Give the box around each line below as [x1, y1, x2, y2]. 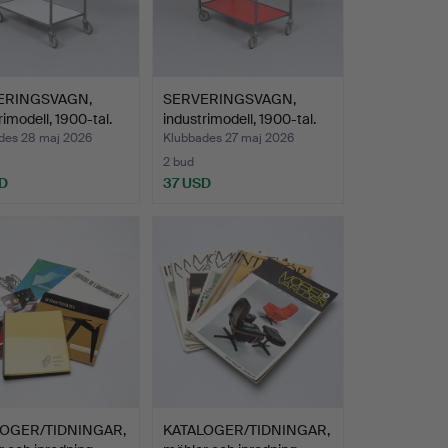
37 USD [162, 174, 211, 193]
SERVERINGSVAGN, [162, 90, 296, 109]
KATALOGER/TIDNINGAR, [162, 420, 330, 439]
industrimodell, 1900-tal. [162, 110, 316, 129]
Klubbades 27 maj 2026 [162, 130, 294, 147]
